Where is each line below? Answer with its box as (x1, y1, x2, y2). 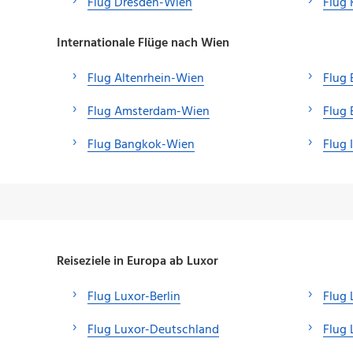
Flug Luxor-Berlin (87, 287, 180, 308)
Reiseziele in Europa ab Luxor (57, 251, 218, 273)
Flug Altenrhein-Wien (87, 69, 204, 90)
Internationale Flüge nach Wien (57, 33, 229, 54)
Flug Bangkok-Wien (87, 135, 195, 156)
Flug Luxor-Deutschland (87, 320, 219, 341)
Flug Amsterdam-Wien (87, 102, 210, 123)
